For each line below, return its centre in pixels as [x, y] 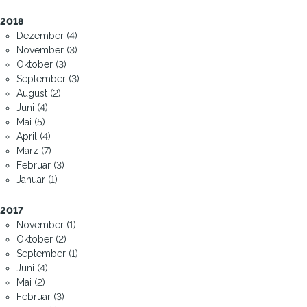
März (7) [34, 150]
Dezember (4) [47, 35]
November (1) [46, 224]
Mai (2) [31, 282]
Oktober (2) [41, 239]
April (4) [34, 136]
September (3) [48, 78]
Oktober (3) [41, 64]
